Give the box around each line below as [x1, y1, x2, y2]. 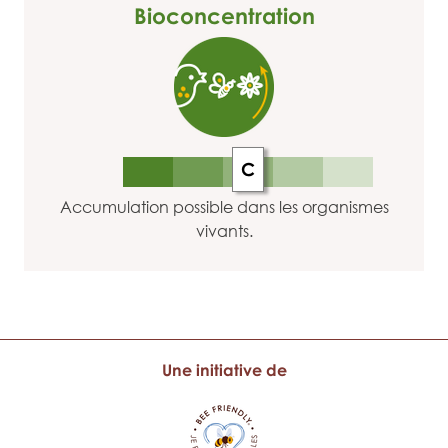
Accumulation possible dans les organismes [59, 197, 389, 217]
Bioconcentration [133, 2, 315, 29]
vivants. [195, 221, 253, 241]
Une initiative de [161, 360, 287, 380]
